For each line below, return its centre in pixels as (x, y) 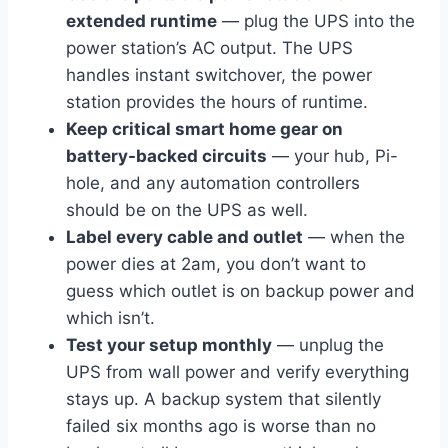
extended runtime (141, 21)
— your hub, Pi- (332, 156)
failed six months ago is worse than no (221, 426)
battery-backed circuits (166, 156)
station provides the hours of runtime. (217, 102)
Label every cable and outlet (184, 237)
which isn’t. (110, 318)
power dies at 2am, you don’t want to (216, 264)
